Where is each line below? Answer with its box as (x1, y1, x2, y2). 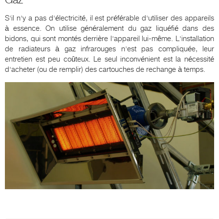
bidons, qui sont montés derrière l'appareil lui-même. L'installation (5, 34, 214, 43)
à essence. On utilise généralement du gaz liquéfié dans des (5, 23, 214, 33)
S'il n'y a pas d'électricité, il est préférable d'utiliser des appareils (5, 13, 214, 22)
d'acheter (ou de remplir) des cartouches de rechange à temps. (5, 65, 205, 74)
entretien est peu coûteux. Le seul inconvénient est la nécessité (5, 54, 214, 64)
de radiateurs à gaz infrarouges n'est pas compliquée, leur (5, 44, 214, 53)
